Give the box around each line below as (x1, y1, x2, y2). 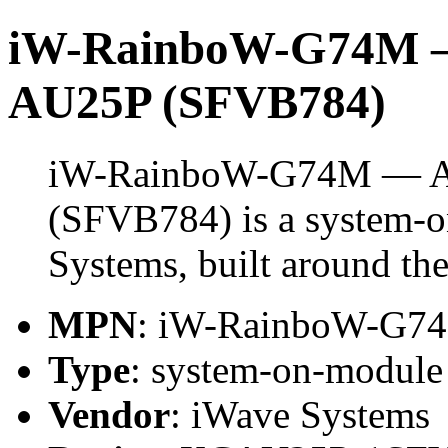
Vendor (48, 392, 170, 436)
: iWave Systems (170, 392, 430, 436)
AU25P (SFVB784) (8, 76, 386, 129)
